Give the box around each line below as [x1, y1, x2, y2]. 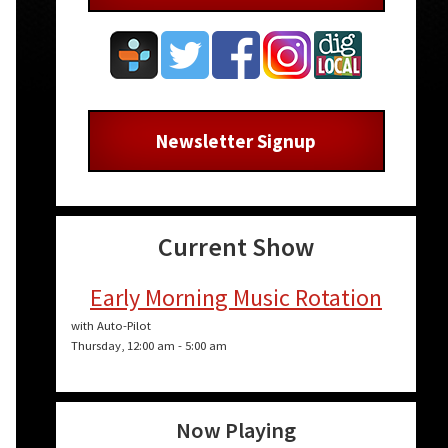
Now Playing [176, 416, 296, 445]
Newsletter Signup [156, 128, 316, 153]
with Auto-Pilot [71, 318, 151, 334]
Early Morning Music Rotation [90, 282, 382, 314]
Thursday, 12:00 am [71, 338, 175, 354]
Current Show [158, 230, 314, 264]
